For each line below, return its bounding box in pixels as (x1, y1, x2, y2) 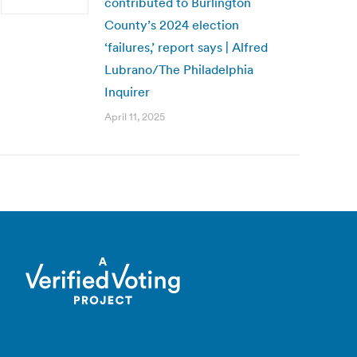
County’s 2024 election (104, 17, 239, 33)
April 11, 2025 (104, 110, 165, 124)
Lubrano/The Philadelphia (104, 61, 253, 77)
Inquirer (104, 84, 150, 100)
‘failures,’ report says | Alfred (104, 39, 268, 55)
